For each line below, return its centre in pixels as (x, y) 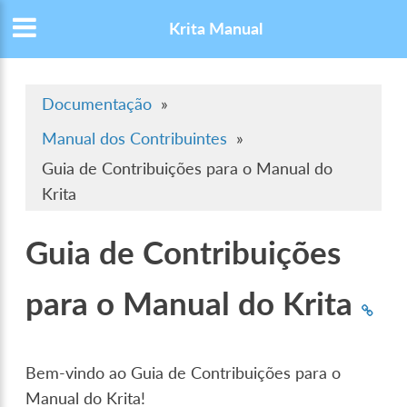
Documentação (97, 104)
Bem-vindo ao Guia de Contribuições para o (184, 372)
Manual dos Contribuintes (135, 139)
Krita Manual (215, 29)
